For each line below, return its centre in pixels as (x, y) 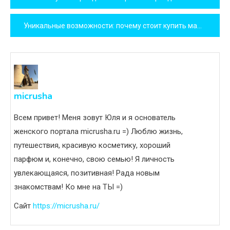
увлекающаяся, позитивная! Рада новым (87, 173)
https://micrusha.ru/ (66, 206)
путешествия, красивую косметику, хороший (92, 145)
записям (40, 38)
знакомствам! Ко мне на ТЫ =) (68, 187)
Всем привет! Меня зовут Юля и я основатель (95, 117)
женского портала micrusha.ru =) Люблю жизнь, (98, 131)
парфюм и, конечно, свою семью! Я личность (94, 159)
